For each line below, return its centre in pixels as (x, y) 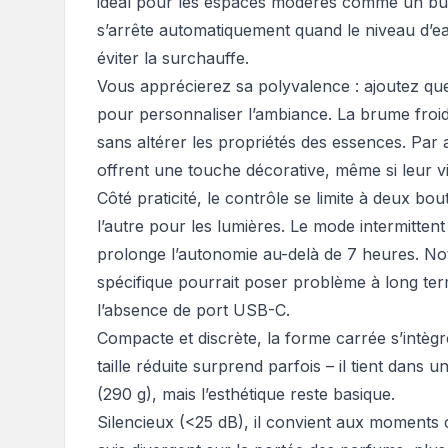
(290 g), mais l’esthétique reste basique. (246, 394)
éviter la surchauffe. (173, 58)
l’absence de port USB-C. (193, 310)
